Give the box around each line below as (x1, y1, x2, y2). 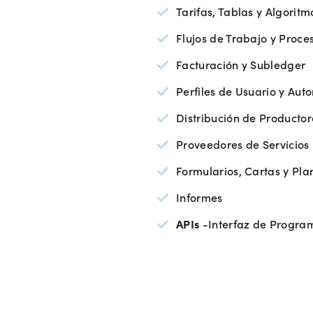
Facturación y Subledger (176, 56, 306, 72)
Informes (176, 189, 223, 205)
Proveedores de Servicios (176, 136, 310, 152)
